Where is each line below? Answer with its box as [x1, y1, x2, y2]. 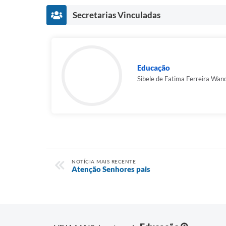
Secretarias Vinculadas [73, 10, 160, 20]
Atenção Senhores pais [72, 164, 150, 174]
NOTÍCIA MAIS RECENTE [72, 158, 136, 164]
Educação [137, 63, 170, 72]
